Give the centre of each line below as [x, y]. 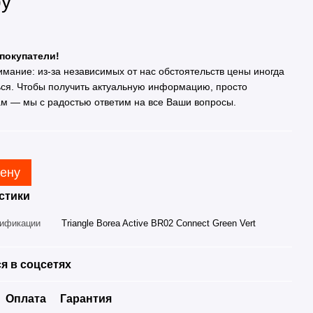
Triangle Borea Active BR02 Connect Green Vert [159, 223]
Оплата [26, 299]
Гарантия [86, 299]
